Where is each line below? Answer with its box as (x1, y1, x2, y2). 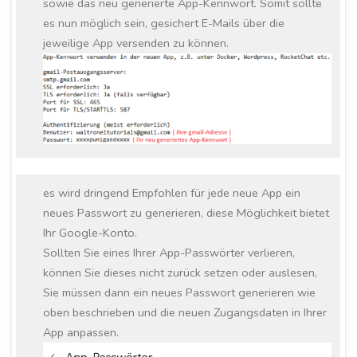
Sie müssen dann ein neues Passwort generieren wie (43, 284, 316, 301)
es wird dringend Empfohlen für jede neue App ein (43, 185, 301, 202)
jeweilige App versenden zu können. (43, 35, 229, 52)
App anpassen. (43, 324, 120, 341)
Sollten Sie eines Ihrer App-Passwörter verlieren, (43, 245, 296, 261)
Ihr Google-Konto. (43, 225, 138, 241)
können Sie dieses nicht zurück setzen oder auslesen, (43, 265, 318, 281)
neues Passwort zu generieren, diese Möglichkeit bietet (43, 205, 330, 222)
